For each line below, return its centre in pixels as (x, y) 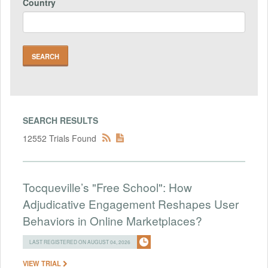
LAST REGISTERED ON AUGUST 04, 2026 (80, 241)
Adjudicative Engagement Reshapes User (131, 203)
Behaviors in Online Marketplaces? (112, 220)
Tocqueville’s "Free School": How (107, 187)
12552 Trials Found (60, 138)
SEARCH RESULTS (60, 120)
